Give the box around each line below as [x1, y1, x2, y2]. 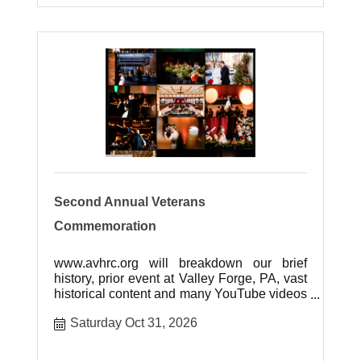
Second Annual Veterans [54, 195, 206, 209]
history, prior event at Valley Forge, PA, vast [54, 272, 307, 285]
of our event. [54, 302, 125, 316]
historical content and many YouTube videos [54, 287, 307, 301]
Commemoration [54, 219, 157, 233]
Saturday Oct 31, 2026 [70, 315, 198, 330]
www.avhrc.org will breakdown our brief [54, 256, 307, 270]
